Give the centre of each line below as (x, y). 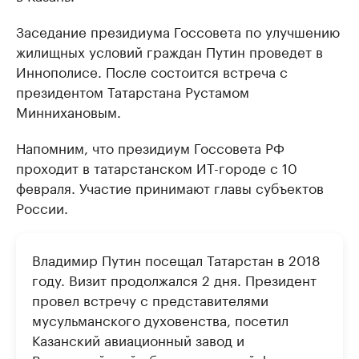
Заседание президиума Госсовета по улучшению (178, 30)
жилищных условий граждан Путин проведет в (169, 50)
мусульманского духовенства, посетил (160, 319)
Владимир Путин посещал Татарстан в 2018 (176, 258)
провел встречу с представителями (150, 298)
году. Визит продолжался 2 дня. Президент (174, 278)
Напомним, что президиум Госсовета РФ (150, 146)
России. (42, 206)
